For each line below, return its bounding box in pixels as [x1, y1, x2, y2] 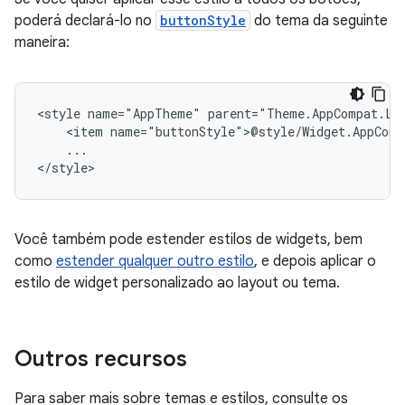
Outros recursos [14, 345, 187, 373]
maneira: [14, 33, 70, 52]
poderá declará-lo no [14, 12, 155, 31]
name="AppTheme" [88, 105, 201, 123]
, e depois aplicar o [254, 252, 376, 271]
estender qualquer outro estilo [56, 252, 254, 271]
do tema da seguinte [250, 12, 388, 31]
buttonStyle [160, 12, 246, 30]
